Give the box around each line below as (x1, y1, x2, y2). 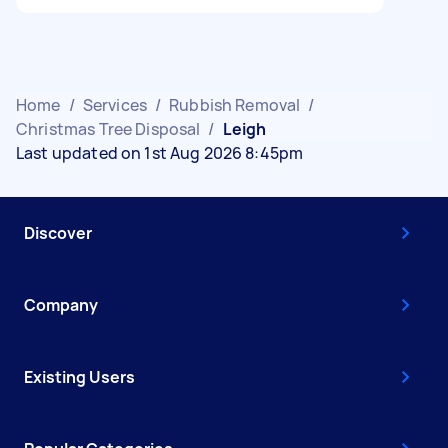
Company (24, 294, 98, 316)
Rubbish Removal (169, 94, 301, 116)
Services (82, 94, 147, 116)
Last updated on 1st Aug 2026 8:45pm (16, 142, 304, 164)
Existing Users (24, 366, 135, 388)
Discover (24, 222, 92, 244)
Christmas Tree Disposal (16, 118, 201, 140)
